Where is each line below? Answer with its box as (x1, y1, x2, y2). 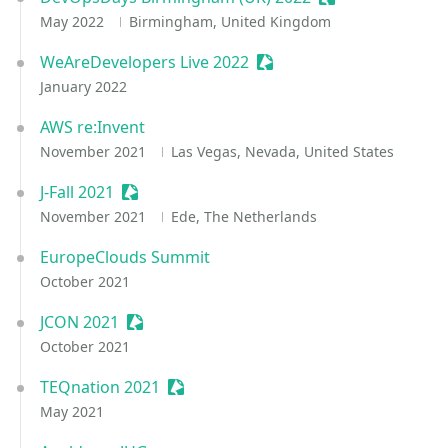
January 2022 (40, 77, 127, 96)
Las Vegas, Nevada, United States (170, 142, 394, 161)
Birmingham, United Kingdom (128, 12, 331, 31)
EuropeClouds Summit (40, 246, 210, 268)
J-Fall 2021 (40, 181, 114, 203)
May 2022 (40, 12, 108, 31)
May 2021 (40, 402, 104, 421)
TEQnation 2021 (40, 376, 160, 398)
